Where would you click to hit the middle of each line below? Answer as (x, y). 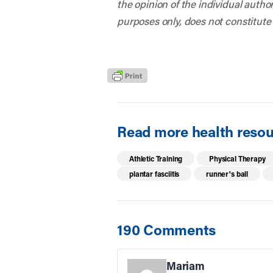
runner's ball (227, 174)
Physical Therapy (237, 159)
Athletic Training (156, 159)
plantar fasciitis (154, 174)
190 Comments (167, 230)
